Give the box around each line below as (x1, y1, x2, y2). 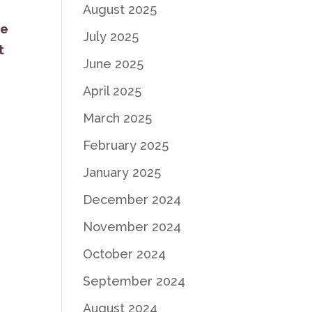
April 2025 (83, 84, 142, 98)
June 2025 (83, 56, 144, 71)
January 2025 (83, 165, 162, 180)
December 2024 (83, 192, 182, 207)
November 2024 (83, 219, 182, 234)
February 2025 (83, 138, 169, 153)
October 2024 (83, 247, 166, 261)
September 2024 (83, 274, 186, 288)
